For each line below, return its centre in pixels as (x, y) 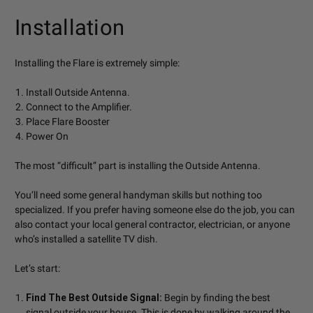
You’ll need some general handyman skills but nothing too (138, 195)
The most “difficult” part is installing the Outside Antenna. (138, 166)
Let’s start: (37, 268)
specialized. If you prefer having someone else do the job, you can (155, 210)
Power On (48, 136)
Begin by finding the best (217, 298)
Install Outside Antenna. (78, 92)
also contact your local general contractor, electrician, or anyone (152, 224)
